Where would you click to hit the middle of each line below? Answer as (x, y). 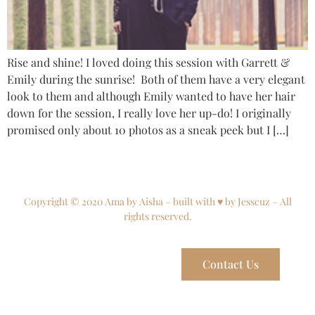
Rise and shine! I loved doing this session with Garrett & (148, 62)
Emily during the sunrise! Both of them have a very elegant (156, 79)
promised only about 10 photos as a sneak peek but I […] (148, 130)
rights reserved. (157, 217)
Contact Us (231, 264)
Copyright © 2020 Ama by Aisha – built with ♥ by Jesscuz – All (157, 202)
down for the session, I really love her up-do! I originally (149, 113)
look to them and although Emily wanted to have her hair (151, 96)
